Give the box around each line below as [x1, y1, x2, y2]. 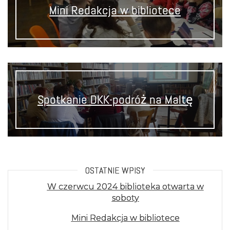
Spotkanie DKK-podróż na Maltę [37, 91, 193, 108]
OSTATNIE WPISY [85, 164, 145, 177]
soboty [111, 193, 139, 203]
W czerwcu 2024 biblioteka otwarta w [47, 182, 204, 192]
